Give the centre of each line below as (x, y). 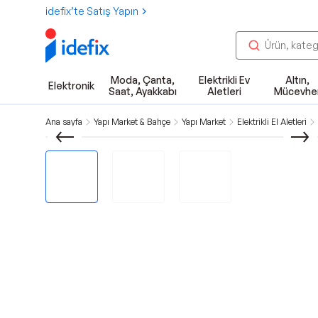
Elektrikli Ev (224, 80)
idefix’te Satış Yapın (92, 11)
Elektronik (71, 86)
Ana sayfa (64, 122)
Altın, (297, 80)
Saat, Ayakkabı (142, 91)
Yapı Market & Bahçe (132, 122)
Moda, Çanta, (142, 80)
